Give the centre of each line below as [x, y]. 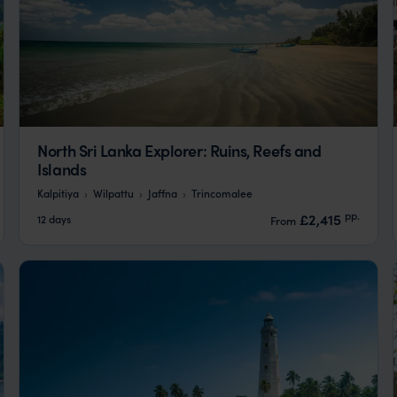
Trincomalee [222, 192]
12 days [54, 219]
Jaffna [163, 192]
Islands [62, 168]
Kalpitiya [58, 192]
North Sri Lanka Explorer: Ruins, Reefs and [179, 150]
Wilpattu [114, 192]
